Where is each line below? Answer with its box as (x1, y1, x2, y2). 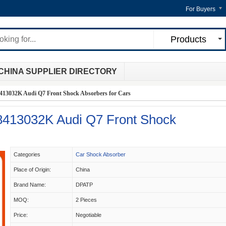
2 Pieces (76, 197, 97, 203)
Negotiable (76, 212, 101, 218)
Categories (14, 151, 40, 157)
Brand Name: (14, 182, 46, 188)
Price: (14, 212, 28, 218)
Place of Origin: (14, 166, 51, 173)
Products (170, 34, 206, 44)
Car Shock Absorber (76, 151, 126, 157)
